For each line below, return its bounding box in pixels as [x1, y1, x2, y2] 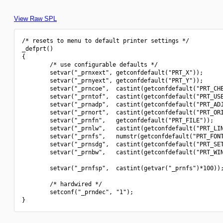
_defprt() [22, 45, 53, 52]
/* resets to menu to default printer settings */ [22, 37, 189, 44]
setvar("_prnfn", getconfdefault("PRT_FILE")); [22, 117, 214, 124]
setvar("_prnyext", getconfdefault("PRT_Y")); [22, 77, 203, 84]
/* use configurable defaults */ [22, 61, 158, 68]
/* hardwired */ [22, 181, 102, 188]
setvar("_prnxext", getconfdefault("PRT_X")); [22, 69, 203, 76]
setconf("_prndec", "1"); [22, 189, 133, 196]
